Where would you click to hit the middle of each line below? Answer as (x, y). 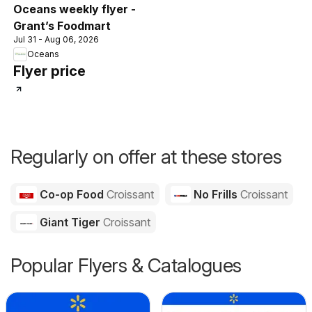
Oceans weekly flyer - (75, 9)
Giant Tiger (70, 222)
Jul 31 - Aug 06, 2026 (56, 39)
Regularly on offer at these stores (146, 156)
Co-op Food (71, 194)
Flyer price (49, 71)
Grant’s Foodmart (62, 25)
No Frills (216, 194)
